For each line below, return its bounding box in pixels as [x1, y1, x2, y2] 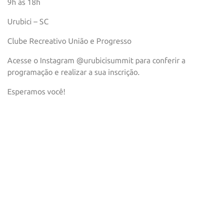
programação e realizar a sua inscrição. [7, 68, 140, 77]
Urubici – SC [7, 17, 49, 26]
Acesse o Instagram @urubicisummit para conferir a [7, 56, 185, 65]
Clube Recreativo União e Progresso [7, 36, 131, 46]
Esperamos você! [7, 87, 65, 96]
